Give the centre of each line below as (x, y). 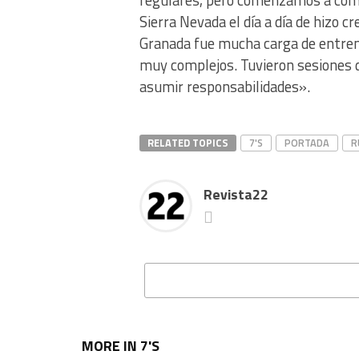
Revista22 (236, 194)
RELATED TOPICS (188, 142)
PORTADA (307, 142)
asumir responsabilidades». (225, 86)
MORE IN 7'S (121, 345)
